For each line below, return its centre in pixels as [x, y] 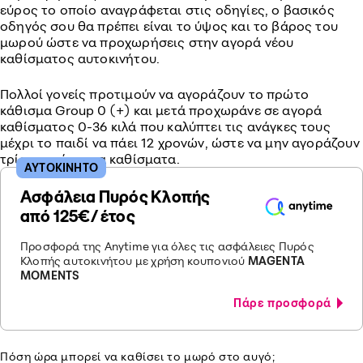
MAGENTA [276, 261]
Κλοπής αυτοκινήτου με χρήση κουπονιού [134, 261]
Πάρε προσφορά [285, 303]
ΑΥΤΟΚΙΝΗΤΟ [61, 167]
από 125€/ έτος [78, 216]
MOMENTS [50, 275]
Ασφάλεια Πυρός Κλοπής [115, 196]
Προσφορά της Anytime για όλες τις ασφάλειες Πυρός [167, 246]
